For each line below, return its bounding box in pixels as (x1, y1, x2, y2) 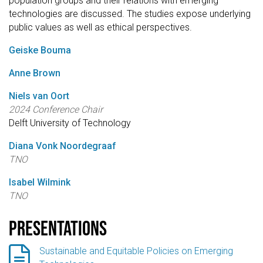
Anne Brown (9, 68, 60, 79)
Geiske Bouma (9, 45, 71, 56)
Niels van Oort (9, 90, 69, 102)
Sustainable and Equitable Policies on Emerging (39, 245, 233, 257)
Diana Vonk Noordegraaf (9, 140, 116, 152)
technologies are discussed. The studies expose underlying (9, 8, 251, 20)
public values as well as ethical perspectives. (9, 22, 192, 33)
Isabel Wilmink (9, 177, 70, 188)
